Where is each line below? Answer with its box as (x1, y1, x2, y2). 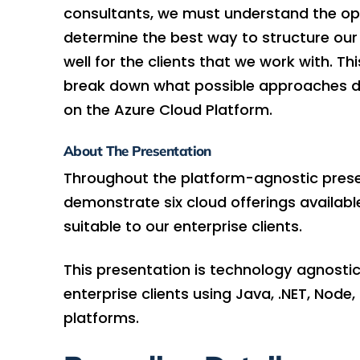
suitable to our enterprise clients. (63, 216, 302, 237)
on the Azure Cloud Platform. (63, 99, 272, 120)
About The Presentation (63, 141, 211, 159)
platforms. (63, 308, 139, 328)
